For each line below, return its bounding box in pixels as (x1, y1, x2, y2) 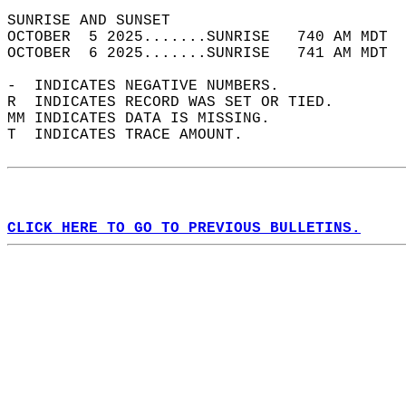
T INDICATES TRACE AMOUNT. (7, 127, 261, 143)
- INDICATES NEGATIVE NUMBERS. (7, 78, 297, 94)
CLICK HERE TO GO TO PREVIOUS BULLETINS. (7, 220, 361, 237)
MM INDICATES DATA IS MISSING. (7, 111, 288, 127)
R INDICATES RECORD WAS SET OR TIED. (7, 94, 352, 111)
